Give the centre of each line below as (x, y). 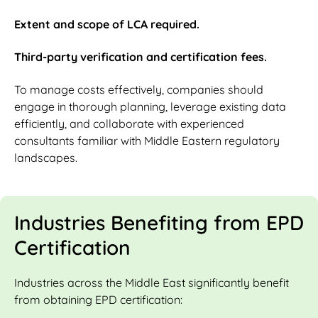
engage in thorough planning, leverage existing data (150, 107)
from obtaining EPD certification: (98, 300)
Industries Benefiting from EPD (159, 223)
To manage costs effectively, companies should (139, 90)
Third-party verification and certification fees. (141, 57)
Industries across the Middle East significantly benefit (152, 283)
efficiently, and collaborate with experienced (129, 124)
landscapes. (46, 158)
